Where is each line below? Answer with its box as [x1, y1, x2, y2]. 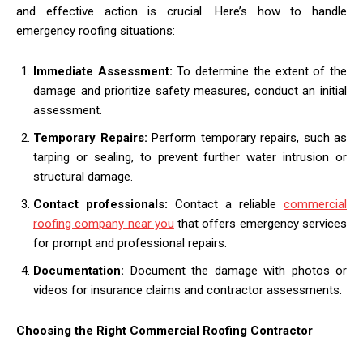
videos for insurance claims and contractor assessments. [33, 282, 342, 297]
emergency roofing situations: [16, 23, 175, 38]
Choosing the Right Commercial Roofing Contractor [16, 322, 313, 338]
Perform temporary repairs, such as [152, 130, 347, 145]
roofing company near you [33, 216, 174, 231]
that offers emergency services [173, 216, 348, 231]
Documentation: [33, 263, 130, 278]
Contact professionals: [33, 196, 175, 211]
